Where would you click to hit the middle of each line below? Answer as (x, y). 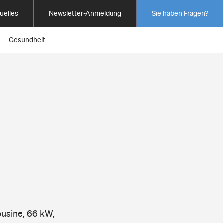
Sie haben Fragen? (180, 13)
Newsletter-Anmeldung (85, 13)
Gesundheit (27, 40)
